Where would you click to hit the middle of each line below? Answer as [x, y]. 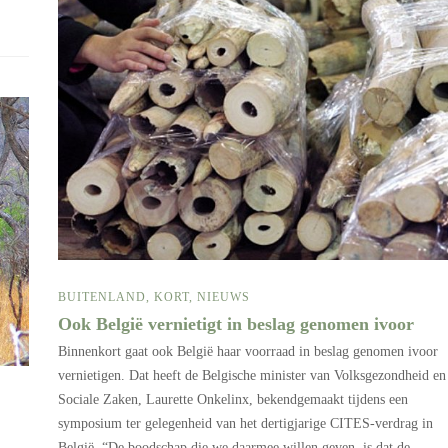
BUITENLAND [102, 297]
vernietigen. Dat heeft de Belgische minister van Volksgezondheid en [252, 376]
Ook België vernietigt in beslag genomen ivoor [238, 324]
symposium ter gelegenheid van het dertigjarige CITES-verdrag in [245, 424]
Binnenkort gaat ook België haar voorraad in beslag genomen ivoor [248, 352]
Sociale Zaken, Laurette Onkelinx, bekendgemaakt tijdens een [233, 400]
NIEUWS [223, 297]
